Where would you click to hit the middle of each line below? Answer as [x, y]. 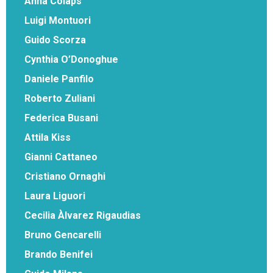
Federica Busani [61, 118]
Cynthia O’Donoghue [71, 59]
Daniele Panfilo [59, 79]
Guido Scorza [55, 40]
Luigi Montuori [58, 20]
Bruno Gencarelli [63, 235]
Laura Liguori [55, 196]
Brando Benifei [58, 254]
